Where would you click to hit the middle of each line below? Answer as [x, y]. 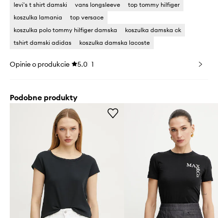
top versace [87, 17]
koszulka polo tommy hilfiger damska [65, 30]
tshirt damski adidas [43, 42]
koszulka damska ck [153, 30]
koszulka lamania [38, 17]
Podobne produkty [44, 97]
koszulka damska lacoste [115, 42]
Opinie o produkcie [40, 64]
